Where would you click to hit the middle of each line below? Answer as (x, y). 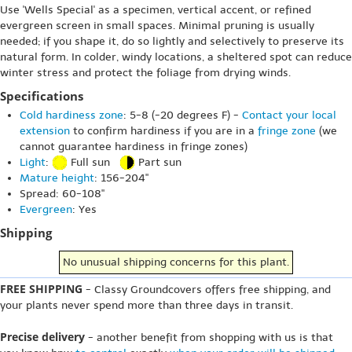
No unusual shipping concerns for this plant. (176, 262)
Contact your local (289, 115)
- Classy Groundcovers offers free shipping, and (207, 290)
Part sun (158, 162)
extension (45, 130)
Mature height (57, 178)
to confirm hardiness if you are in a (164, 130)
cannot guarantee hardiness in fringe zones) (134, 146)
